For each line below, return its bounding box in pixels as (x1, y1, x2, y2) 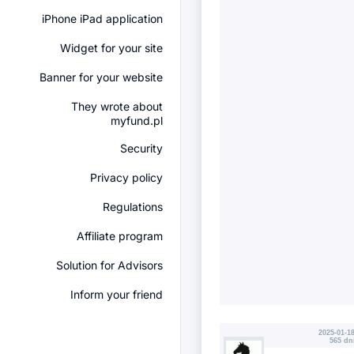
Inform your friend (70, 288, 163, 301)
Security (120, 141, 163, 155)
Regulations (103, 200, 163, 213)
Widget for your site (60, 41, 163, 55)
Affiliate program (77, 229, 163, 243)
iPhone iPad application (42, 12, 163, 25)
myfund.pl (111, 114, 163, 127)
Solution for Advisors (56, 258, 163, 272)
